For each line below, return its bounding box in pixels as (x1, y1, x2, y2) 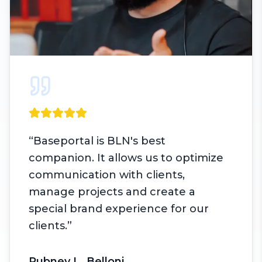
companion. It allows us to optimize (29, 151, 223, 165)
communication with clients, (29, 168, 185, 182)
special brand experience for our (29, 202, 209, 216)
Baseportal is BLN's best (33, 135, 166, 148)
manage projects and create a (29, 185, 195, 199)
